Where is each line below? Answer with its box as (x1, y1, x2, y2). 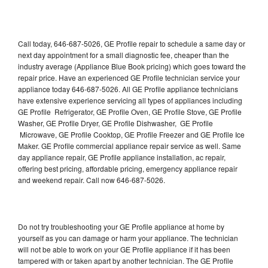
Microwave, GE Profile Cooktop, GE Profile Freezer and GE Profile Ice (18, 129, 245, 139)
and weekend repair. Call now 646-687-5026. (18, 174, 165, 185)
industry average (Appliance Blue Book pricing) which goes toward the (18, 60, 246, 71)
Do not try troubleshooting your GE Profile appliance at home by (18, 221, 224, 232)
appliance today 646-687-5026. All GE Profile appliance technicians (18, 83, 238, 94)
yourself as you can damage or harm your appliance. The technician (18, 232, 238, 243)
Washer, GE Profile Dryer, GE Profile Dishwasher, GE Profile (18, 117, 213, 128)
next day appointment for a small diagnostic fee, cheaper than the (18, 49, 229, 60)
